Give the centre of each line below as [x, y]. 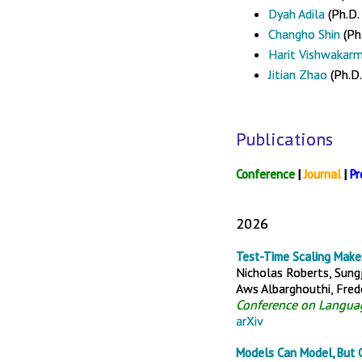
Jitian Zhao [298, 74]
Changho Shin [304, 34]
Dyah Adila [298, 14]
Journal [322, 174]
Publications [284, 139]
